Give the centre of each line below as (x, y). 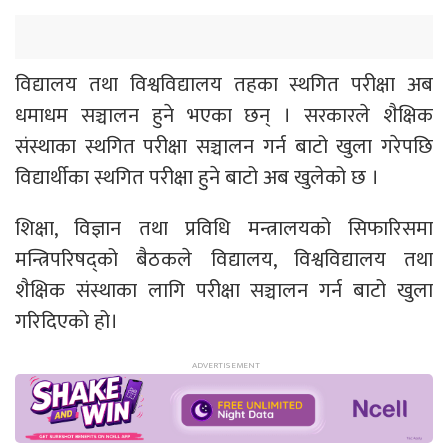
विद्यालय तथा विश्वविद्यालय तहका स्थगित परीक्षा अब (224, 85)
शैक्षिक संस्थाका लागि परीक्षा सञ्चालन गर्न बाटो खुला (224, 291)
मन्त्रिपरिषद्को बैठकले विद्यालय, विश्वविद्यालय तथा (224, 260)
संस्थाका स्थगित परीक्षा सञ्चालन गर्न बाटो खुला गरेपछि (224, 147)
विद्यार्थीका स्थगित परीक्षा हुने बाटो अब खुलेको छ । (197, 178)
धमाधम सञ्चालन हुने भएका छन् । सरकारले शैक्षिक (224, 116)
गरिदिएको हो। (66, 322)
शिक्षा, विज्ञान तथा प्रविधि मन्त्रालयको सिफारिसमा (224, 229)
